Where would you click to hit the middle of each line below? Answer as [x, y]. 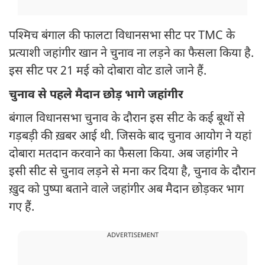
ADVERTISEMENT [132, 236]
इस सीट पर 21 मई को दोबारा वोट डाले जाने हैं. [108, 72]
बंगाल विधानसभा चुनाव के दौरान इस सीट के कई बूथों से [127, 119]
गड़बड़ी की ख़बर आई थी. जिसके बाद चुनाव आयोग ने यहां [130, 137]
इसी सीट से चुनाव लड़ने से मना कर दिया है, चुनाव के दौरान [132, 172]
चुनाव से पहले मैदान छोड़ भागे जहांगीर [96, 96]
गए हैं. [23, 208]
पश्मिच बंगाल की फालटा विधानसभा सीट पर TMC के [122, 36]
